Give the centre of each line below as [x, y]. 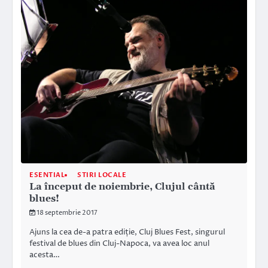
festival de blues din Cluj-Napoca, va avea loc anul [119, 244]
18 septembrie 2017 [67, 213]
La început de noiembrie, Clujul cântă [122, 187]
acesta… [45, 255]
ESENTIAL [47, 175]
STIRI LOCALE [102, 175]
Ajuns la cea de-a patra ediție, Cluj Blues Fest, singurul [127, 232]
